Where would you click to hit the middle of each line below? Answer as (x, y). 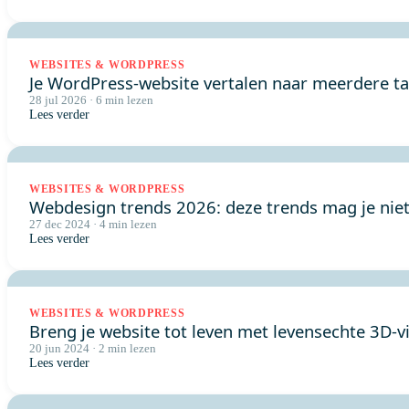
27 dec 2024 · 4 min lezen (93, 225)
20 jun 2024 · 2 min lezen (93, 349)
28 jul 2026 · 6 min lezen (91, 100)
